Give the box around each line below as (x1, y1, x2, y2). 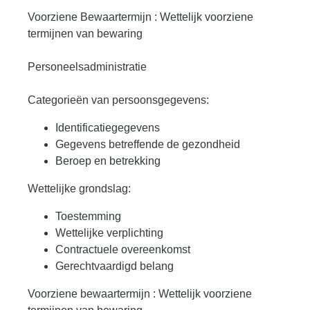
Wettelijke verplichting (55, 227, 163, 239)
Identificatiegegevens (55, 122, 160, 134)
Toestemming (55, 210, 121, 223)
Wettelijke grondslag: (28, 183, 131, 195)
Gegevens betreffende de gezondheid (55, 138, 240, 151)
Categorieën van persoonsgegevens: (28, 94, 209, 107)
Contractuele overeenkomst (55, 244, 190, 256)
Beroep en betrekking (55, 155, 161, 167)
